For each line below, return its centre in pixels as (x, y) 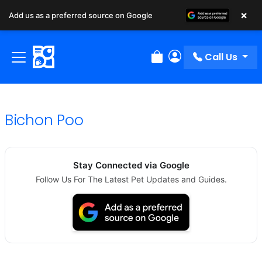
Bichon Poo (44, 120)
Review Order (182, 63)
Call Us (221, 57)
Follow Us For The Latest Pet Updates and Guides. (131, 180)
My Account (196, 63)
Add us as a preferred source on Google (81, 15)
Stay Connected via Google (131, 166)
